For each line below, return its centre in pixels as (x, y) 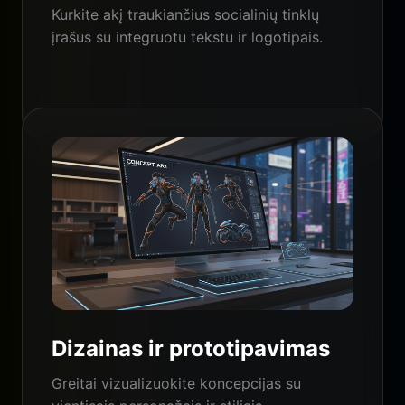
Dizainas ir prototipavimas (191, 349)
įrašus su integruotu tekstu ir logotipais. (187, 38)
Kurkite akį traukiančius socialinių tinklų (185, 15)
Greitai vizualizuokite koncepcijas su (176, 384)
